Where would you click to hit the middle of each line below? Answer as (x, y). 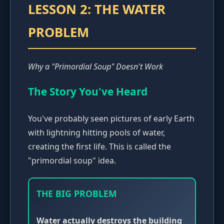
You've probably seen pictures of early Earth (111, 119)
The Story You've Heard (88, 92)
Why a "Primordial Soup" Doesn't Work (95, 67)
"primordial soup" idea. (72, 161)
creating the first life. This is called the (99, 147)
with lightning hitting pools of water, (96, 133)
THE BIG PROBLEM (77, 194)
